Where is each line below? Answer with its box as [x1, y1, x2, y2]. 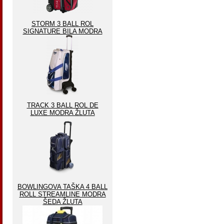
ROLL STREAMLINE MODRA [19, 190, 106, 198]
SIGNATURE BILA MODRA [22, 27, 102, 35]
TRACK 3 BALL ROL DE [26, 101, 98, 109]
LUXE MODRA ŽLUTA [30, 109, 95, 116]
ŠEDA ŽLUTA [42, 198, 82, 205]
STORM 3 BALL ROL [31, 20, 93, 27]
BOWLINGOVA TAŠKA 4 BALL [17, 183, 107, 190]
